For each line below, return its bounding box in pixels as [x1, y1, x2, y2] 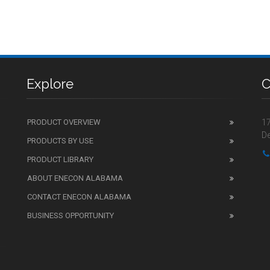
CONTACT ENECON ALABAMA [27, 192, 131, 201]
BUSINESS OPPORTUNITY [27, 210, 114, 220]
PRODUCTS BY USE [27, 136, 93, 145]
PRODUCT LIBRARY [27, 154, 93, 164]
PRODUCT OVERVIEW [27, 117, 101, 127]
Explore [27, 75, 74, 92]
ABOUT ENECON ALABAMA [27, 173, 123, 183]
